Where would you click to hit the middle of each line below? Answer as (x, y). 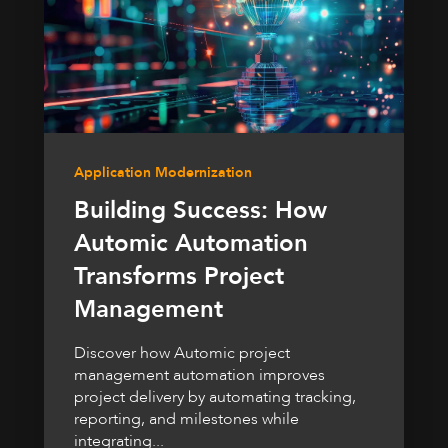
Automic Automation (191, 244)
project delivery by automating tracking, (215, 397)
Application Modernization (163, 173)
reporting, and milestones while (186, 419)
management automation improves (199, 375)
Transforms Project (179, 277)
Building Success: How (200, 211)
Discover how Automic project (182, 353)
